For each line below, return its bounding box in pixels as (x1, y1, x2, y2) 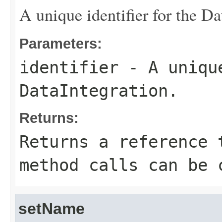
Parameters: (19, 35, 102, 52)
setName (18, 200, 85, 218)
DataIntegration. (19, 81, 178, 101)
